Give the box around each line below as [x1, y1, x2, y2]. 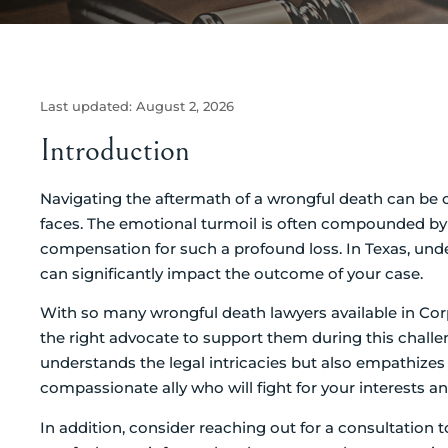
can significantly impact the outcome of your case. [40, 263, 423, 283]
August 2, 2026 [136, 99, 234, 114]
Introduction [40, 131, 190, 169]
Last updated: [40, 99, 136, 114]
